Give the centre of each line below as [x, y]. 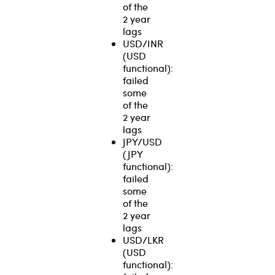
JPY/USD [142, 141]
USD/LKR [143, 239]
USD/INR [143, 43]
